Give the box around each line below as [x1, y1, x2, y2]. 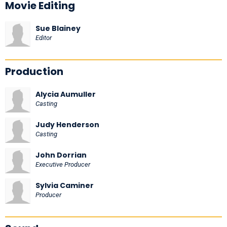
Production [5, 64, 63, 79]
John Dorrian [35, 149, 87, 160]
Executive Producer [35, 160, 90, 168]
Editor [35, 33, 52, 42]
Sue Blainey [35, 23, 81, 33]
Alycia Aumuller [35, 89, 96, 99]
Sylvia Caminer [35, 180, 94, 191]
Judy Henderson [35, 119, 99, 130]
